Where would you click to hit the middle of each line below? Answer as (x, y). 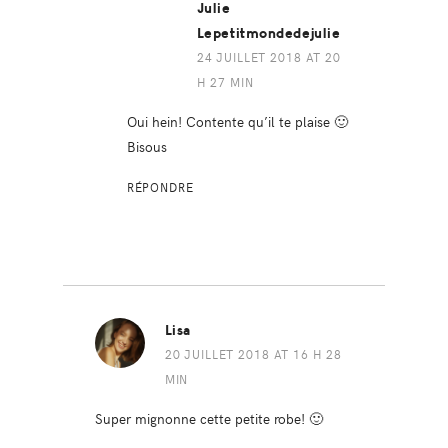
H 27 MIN (225, 82)
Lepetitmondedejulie (268, 34)
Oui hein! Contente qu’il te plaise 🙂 (237, 121)
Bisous (146, 146)
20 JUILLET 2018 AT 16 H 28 (253, 354)
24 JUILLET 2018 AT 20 (268, 57)
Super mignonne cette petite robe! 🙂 (208, 418)
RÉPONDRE (160, 187)
